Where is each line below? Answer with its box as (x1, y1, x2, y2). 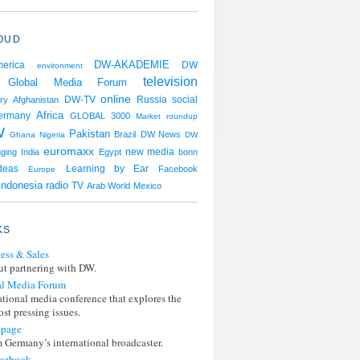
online (100, 92, 132, 105)
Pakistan (69, 128, 110, 140)
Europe (28, 165, 56, 174)
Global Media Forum (7, 76, 128, 88)
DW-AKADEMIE (94, 59, 170, 71)
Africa (36, 109, 64, 121)
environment (36, 61, 83, 70)
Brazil (114, 129, 137, 139)
